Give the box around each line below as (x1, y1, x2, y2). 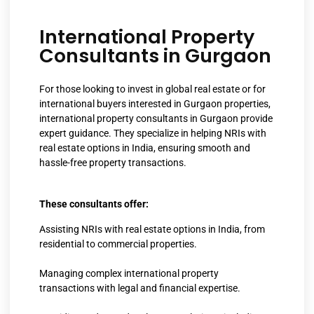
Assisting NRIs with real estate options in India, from (39, 223, 265, 235)
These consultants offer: (39, 198, 149, 210)
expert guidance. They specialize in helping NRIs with (39, 127, 266, 139)
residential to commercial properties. (39, 238, 197, 250)
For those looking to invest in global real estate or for (39, 83, 266, 95)
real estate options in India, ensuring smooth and (39, 142, 250, 153)
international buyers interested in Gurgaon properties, (39, 97, 271, 109)
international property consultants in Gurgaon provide (39, 112, 273, 124)
